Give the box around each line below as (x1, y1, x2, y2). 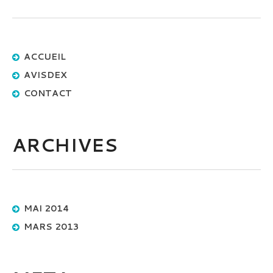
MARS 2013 (24, 220, 79, 233)
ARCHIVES (12, 131, 118, 158)
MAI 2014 (24, 202, 69, 214)
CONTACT (24, 87, 72, 99)
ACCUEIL (24, 50, 66, 63)
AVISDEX (24, 68, 66, 81)
